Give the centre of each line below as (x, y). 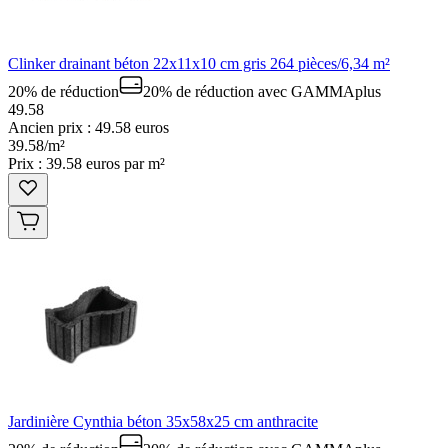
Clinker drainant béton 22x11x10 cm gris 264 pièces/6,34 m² (199, 63)
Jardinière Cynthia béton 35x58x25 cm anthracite (163, 421)
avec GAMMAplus (317, 91)
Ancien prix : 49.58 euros (88, 127)
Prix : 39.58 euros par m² (86, 163)
